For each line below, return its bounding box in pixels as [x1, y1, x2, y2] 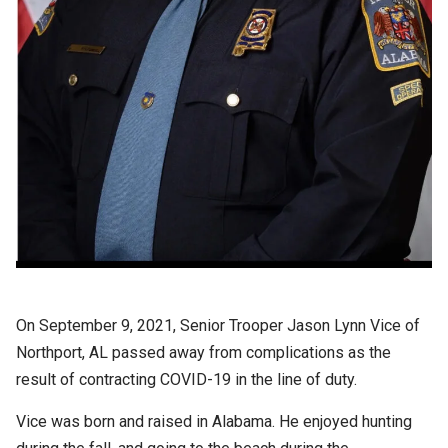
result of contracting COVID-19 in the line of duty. [16, 369, 357, 389]
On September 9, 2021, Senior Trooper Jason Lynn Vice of [16, 315, 420, 335]
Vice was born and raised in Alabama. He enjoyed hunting [16, 411, 412, 431]
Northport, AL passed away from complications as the [16, 342, 391, 362]
